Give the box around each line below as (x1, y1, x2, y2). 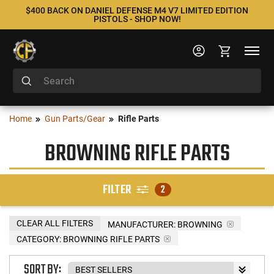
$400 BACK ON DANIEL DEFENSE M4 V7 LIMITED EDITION (26, 6, 248, 15)
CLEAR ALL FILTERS (17, 218, 93, 228)
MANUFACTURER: (108, 219, 176, 229)
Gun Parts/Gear (45, 114, 105, 124)
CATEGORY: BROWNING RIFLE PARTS (17, 234, 160, 244)
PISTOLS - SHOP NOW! (93, 14, 181, 24)
